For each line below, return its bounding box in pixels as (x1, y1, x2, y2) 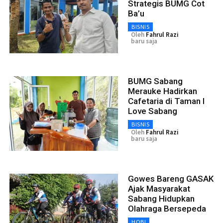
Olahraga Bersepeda (128, 203, 206, 214)
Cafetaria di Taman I (128, 96, 205, 106)
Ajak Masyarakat (128, 183, 190, 194)
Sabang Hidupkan (128, 193, 195, 204)
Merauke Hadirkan (128, 86, 197, 96)
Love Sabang (128, 106, 177, 116)
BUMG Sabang (128, 76, 183, 86)
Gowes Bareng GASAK (128, 173, 214, 184)
